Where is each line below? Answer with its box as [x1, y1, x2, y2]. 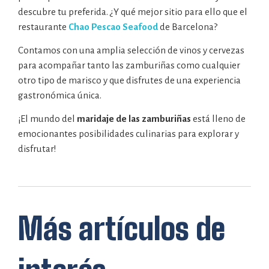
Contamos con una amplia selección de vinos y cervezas [18, 45, 244, 56]
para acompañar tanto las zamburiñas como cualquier [18, 60, 240, 71]
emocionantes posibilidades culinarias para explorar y [18, 128, 239, 139]
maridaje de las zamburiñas [77, 113, 191, 124]
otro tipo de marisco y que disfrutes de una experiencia [18, 75, 241, 86]
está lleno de [191, 113, 246, 124]
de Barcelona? [158, 21, 217, 32]
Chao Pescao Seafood [68, 21, 158, 32]
